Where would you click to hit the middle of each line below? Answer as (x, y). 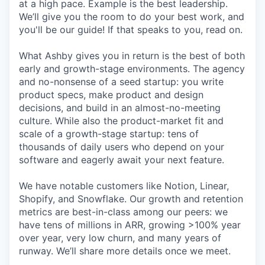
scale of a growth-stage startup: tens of (109, 134)
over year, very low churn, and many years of (120, 238)
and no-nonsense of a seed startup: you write (121, 82)
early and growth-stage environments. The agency (132, 69)
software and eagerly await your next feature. (122, 160)
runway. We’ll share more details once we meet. (125, 251)
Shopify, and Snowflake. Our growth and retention (131, 199)
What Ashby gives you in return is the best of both (132, 56)
